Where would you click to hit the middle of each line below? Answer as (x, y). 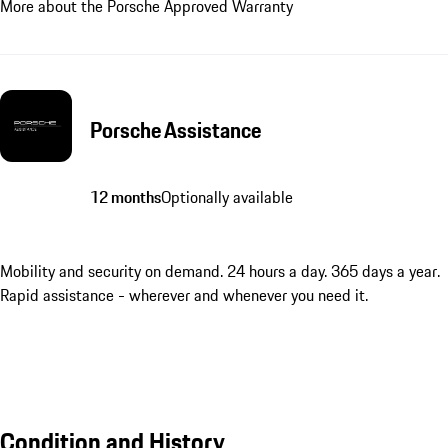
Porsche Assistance (175, 129)
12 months (125, 197)
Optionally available (226, 197)
